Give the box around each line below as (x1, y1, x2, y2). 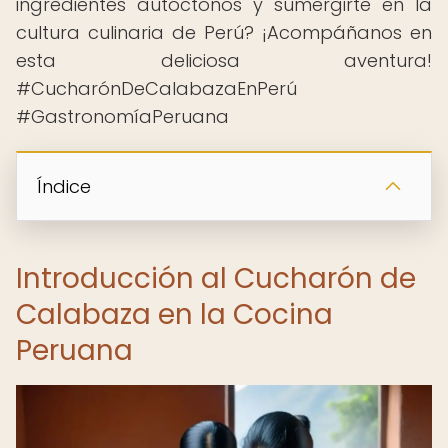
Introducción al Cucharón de (16, 259, 416, 298)
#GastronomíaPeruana (16, 104, 229, 129)
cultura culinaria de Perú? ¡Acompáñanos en (16, 20, 432, 45)
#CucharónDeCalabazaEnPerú (16, 76, 297, 101)
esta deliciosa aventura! (16, 48, 432, 73)
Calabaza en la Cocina (16, 295, 333, 334)
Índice (37, 174, 91, 199)
